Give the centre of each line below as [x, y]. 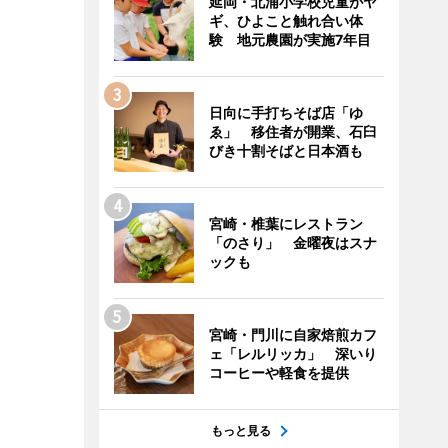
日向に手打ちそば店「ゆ [285, 112]
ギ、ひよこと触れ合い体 [285, 20]
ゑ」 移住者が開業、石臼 [292, 131]
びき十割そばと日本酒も [285, 150]
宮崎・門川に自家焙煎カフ [292, 334]
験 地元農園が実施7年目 [289, 39]
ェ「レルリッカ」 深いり [292, 353]
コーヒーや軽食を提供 [278, 372]
